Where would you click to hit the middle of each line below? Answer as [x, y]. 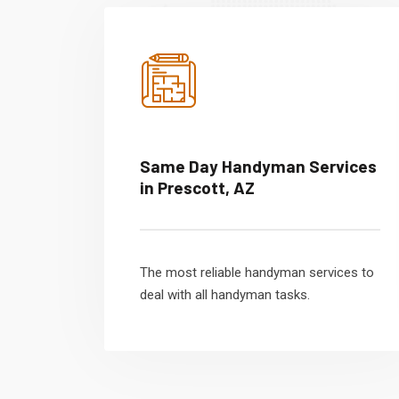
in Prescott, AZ [197, 187]
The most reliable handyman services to [257, 273]
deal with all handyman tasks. [225, 295]
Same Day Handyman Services [258, 166]
